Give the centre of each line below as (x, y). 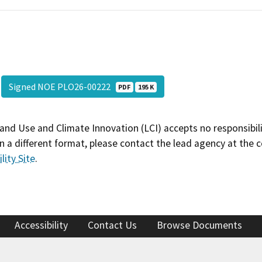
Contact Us (112, 225)
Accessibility (41, 225)
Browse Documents (199, 225)
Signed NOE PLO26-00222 (62, 87)
